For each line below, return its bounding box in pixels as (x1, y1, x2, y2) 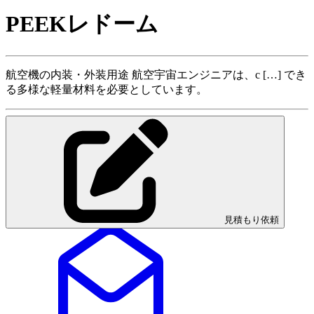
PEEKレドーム (6, 11, 158, 37)
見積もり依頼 (224, 214, 279, 225)
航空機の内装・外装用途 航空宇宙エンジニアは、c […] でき (6, 68, 306, 81)
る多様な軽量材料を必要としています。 (6, 83, 207, 95)
